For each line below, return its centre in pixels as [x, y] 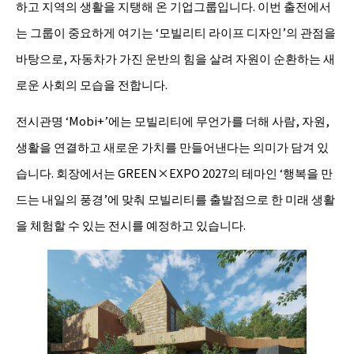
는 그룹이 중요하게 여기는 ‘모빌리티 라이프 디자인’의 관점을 [176, 32]
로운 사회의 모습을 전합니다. [92, 84]
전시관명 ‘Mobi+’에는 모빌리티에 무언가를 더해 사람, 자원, [173, 120]
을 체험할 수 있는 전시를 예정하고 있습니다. [131, 224]
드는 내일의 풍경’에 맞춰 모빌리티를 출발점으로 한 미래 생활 [175, 198]
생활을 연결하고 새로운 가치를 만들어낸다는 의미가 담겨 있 [172, 146]
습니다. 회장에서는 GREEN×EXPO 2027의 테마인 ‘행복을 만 [174, 172]
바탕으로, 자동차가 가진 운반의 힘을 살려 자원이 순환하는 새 [175, 58]
